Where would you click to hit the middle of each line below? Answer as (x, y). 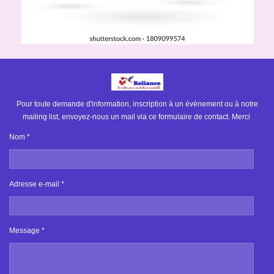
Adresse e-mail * (37, 184)
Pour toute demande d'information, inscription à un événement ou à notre (137, 104)
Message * (27, 231)
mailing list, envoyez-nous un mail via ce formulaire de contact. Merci (137, 117)
